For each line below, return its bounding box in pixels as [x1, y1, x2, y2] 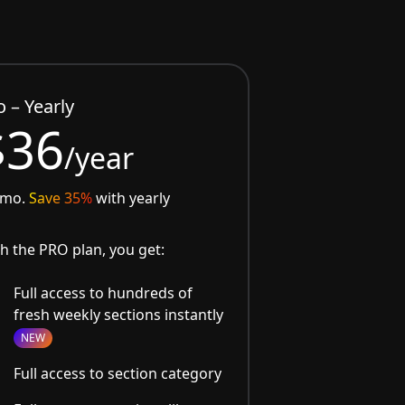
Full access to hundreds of [14, 283, 193, 304]
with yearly [92, 188, 171, 209]
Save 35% [29, 188, 93, 209]
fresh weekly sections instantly [14, 305, 224, 325]
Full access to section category [14, 363, 222, 384]
